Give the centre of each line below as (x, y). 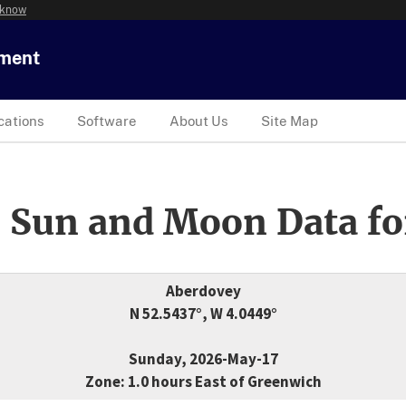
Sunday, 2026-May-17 (203, 359)
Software (107, 121)
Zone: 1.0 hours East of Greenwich (203, 382)
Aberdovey (203, 291)
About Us (199, 121)
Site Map (290, 121)
